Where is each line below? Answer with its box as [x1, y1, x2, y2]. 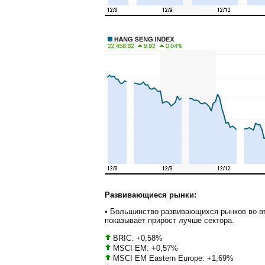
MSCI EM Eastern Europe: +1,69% [111, 253, 234, 263]
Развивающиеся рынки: [105, 190, 196, 200]
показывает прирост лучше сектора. [105, 216, 234, 225]
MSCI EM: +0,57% [111, 243, 178, 253]
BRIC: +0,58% [111, 233, 163, 243]
